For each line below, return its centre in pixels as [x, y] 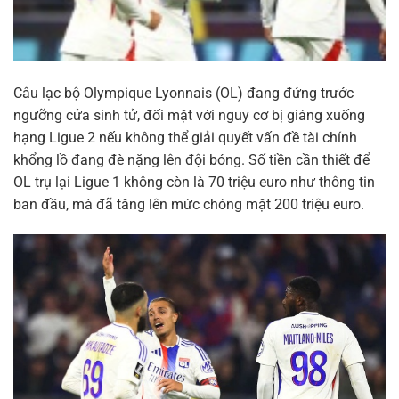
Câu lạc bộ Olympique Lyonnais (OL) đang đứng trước [183, 93]
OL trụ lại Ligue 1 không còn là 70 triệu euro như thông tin [194, 182]
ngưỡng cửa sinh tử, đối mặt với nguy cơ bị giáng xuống [189, 115]
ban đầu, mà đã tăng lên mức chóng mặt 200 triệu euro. [189, 204]
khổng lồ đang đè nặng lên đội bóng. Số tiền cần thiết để [191, 159]
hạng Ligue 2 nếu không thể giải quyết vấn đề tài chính [185, 137]
